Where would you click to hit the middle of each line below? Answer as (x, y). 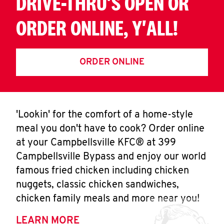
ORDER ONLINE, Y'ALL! (97, 28)
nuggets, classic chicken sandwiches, (97, 185)
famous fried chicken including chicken (102, 171)
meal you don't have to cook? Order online (110, 129)
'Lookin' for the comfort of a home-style (104, 115)
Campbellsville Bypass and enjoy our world (111, 157)
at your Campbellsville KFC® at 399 (96, 143)
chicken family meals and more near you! (108, 199)
